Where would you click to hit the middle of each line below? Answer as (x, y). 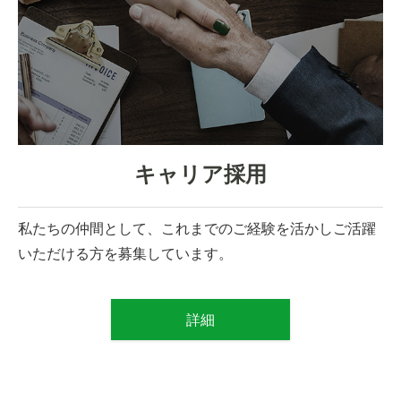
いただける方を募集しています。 (125, 253)
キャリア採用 (200, 174)
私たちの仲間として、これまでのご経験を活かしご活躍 (197, 228)
